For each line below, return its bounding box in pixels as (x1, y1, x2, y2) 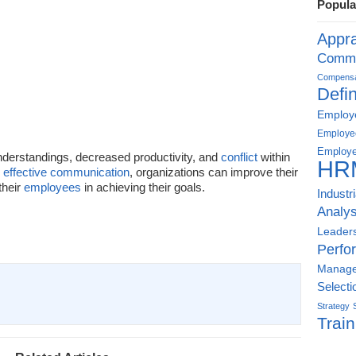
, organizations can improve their (130, 165, 298, 179)
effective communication (3, 165, 130, 179)
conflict (221, 150, 257, 164)
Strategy (317, 301, 350, 311)
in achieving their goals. (81, 180, 205, 194)
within (257, 150, 290, 164)
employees (24, 180, 81, 194)
